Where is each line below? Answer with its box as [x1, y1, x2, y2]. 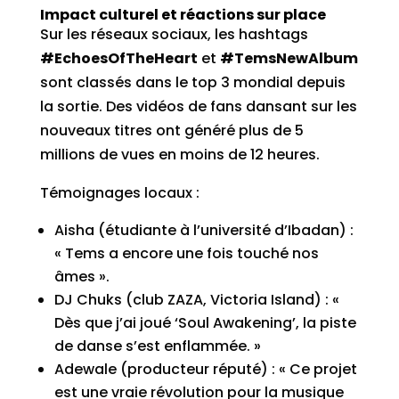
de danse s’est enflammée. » [53, 336, 261, 356]
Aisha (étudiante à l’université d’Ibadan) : [53, 220, 354, 240]
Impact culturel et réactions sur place [39, 4, 326, 25]
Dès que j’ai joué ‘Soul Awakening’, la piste [53, 313, 356, 333]
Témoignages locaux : [39, 183, 199, 203]
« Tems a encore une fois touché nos [53, 243, 319, 264]
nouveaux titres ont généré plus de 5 [39, 120, 304, 141]
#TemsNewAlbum [219, 48, 358, 69]
